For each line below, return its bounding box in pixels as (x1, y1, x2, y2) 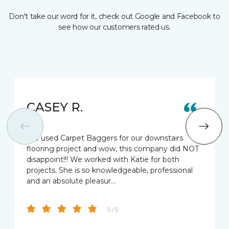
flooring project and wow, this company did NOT (27, 144, 199, 154)
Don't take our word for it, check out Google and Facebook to (9, 12, 220, 21)
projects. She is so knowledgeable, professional (27, 166, 193, 175)
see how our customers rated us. (58, 22, 171, 32)
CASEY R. (27, 100, 83, 115)
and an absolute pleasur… (27, 176, 116, 186)
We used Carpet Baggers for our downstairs (27, 133, 183, 143)
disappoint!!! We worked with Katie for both (27, 155, 179, 165)
